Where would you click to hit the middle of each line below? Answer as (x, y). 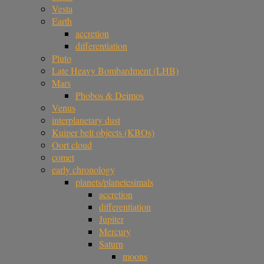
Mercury (115, 232)
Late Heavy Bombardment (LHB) (115, 71)
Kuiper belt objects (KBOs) (103, 133)
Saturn (111, 244)
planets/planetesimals (114, 182)
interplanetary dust (86, 120)
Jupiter (111, 219)
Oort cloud (72, 145)
